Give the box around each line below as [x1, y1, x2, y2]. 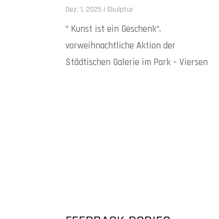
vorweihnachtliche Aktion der [66, 39, 176, 52]
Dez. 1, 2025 [66, 4, 102, 15]
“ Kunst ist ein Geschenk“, [66, 22, 161, 35]
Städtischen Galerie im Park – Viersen [66, 56, 208, 68]
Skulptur [107, 4, 134, 15]
